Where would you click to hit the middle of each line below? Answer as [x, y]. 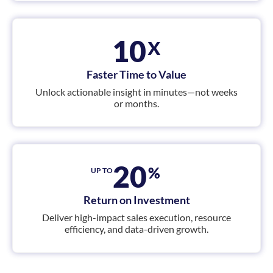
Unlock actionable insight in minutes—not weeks [136, 91]
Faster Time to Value [136, 74]
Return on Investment [136, 200]
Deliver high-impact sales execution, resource [136, 218]
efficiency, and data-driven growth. [136, 229]
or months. [136, 103]
